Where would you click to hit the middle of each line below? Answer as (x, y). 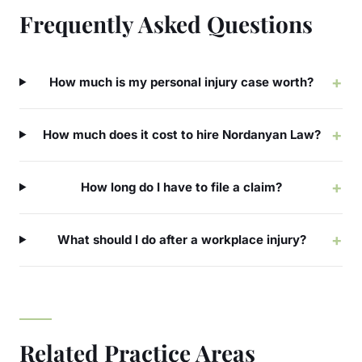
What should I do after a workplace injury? (181, 239)
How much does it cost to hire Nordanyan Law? (181, 134)
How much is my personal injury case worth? (182, 82)
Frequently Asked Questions (166, 23)
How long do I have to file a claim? (182, 187)
